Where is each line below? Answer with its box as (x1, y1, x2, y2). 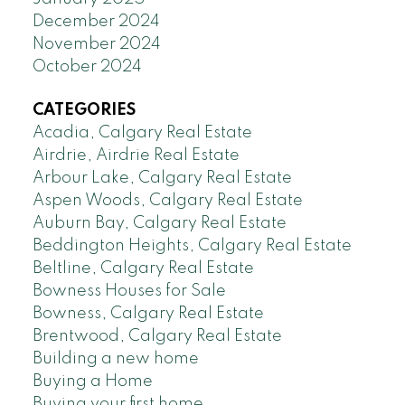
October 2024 (32, 59, 142, 76)
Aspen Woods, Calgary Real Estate (32, 192, 303, 209)
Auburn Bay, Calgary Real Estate (32, 214, 287, 231)
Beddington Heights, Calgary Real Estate (32, 237, 352, 254)
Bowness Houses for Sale (32, 282, 226, 299)
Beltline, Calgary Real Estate (32, 259, 254, 277)
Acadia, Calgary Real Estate (32, 124, 252, 141)
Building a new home (32, 350, 199, 367)
